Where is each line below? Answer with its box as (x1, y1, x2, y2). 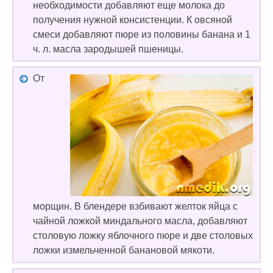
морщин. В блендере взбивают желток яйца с (33, 201, 238, 212)
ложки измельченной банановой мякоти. (33, 245, 214, 256)
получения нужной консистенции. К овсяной (33, 14, 232, 25)
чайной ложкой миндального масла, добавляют (33, 216, 247, 227)
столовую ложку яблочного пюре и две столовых (33, 230, 253, 241)
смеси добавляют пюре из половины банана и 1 (33, 29, 250, 40)
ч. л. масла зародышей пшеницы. (33, 43, 183, 54)
